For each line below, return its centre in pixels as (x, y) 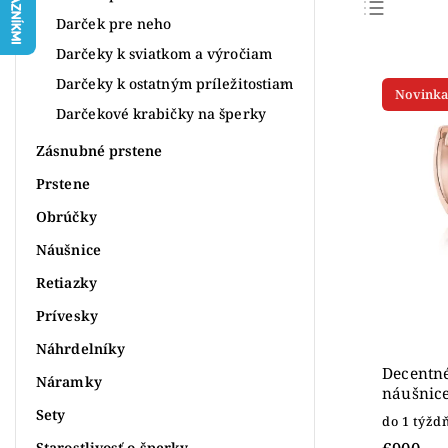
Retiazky (66, 282)
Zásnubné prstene (99, 150)
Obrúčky (66, 216)
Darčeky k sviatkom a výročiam (164, 53)
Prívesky (67, 315)
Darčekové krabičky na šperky (161, 113)
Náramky (69, 381)
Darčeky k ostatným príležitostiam (175, 83)
